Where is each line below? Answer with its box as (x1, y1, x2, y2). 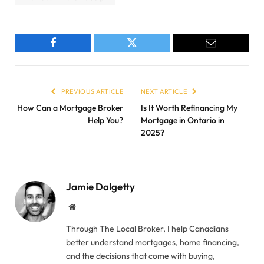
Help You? (88, 114, 123, 126)
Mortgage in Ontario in (141, 114, 225, 126)
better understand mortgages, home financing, (66, 236, 239, 247)
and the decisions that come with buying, (66, 250, 215, 261)
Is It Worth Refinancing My (141, 102, 237, 113)
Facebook (52, 46, 94, 57)
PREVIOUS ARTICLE (60, 87, 123, 95)
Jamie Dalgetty (66, 180, 135, 193)
